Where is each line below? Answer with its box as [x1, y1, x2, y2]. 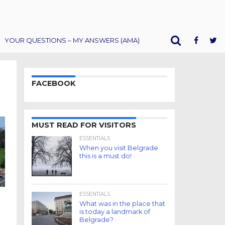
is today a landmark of [79, 208, 150, 215]
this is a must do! [79, 152, 132, 160]
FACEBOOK [32, 79, 75, 88]
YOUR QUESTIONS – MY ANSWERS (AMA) [5, 36, 140, 44]
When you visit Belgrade [79, 144, 158, 152]
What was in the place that [79, 200, 165, 207]
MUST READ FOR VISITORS [32, 121, 136, 130]
